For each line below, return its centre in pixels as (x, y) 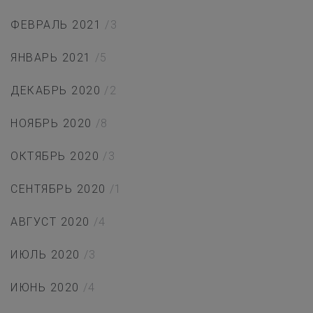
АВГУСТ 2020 (50, 222)
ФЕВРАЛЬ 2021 (56, 25)
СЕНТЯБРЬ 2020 (58, 189)
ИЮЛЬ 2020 (45, 255)
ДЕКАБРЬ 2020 (56, 91)
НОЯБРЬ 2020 (51, 124)
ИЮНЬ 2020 (45, 288)
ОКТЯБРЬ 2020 (55, 156)
